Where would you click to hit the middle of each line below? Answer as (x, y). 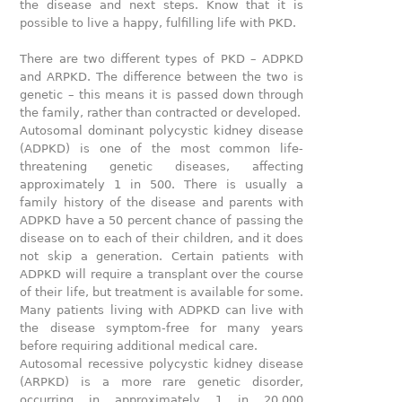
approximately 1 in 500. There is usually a (162, 184)
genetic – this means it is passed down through (162, 94)
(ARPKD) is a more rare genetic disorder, (162, 381)
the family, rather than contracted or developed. (161, 112)
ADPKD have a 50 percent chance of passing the (162, 220)
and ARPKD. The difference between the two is (162, 76)
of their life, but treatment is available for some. (162, 292)
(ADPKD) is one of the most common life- (162, 148)
